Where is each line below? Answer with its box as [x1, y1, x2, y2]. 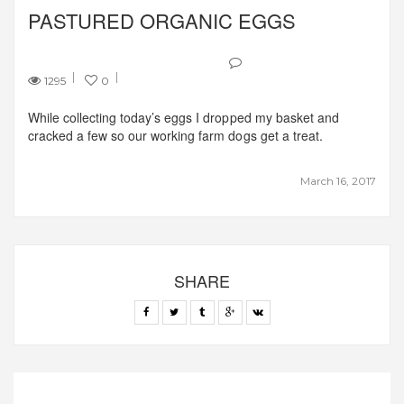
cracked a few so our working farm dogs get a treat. [28, 125, 323, 144]
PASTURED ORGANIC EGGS [28, 5, 297, 34]
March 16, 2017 [299, 173, 376, 188]
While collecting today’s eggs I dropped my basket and [28, 107, 339, 126]
